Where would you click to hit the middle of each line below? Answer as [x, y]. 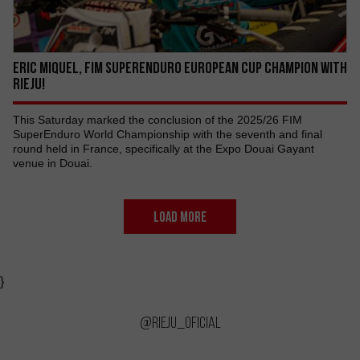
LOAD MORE [180, 217]
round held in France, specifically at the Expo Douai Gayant [164, 149]
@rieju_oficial [180, 322]
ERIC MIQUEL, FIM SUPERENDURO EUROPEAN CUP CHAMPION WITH [180, 67]
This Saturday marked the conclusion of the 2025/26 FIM [157, 120]
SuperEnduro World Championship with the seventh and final [168, 134]
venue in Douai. [53, 163]
